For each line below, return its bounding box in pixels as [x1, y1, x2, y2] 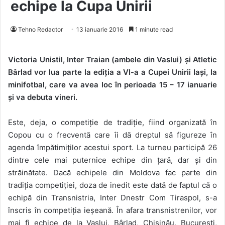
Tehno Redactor [18, 26, 63, 34]
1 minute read [134, 26, 173, 34]
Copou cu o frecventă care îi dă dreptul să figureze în [8, 130, 217, 140]
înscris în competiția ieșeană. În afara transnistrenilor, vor [8, 205, 217, 215]
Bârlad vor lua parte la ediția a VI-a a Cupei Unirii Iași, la [8, 67, 217, 77]
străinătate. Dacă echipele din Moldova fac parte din [8, 168, 217, 178]
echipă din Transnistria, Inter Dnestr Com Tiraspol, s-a [8, 193, 217, 203]
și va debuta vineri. [8, 92, 77, 102]
